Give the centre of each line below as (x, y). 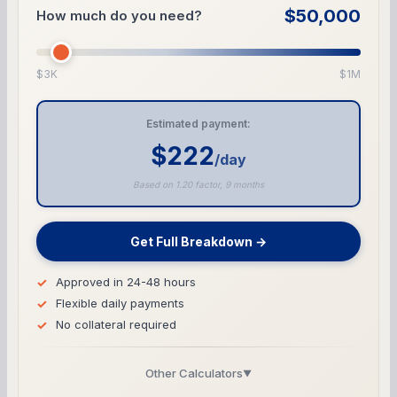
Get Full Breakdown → (198, 241)
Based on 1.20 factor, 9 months (198, 184)
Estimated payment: (198, 123)
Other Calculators (194, 373)
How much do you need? (119, 15)
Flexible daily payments (120, 303)
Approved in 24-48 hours (126, 281)
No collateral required (116, 324)
